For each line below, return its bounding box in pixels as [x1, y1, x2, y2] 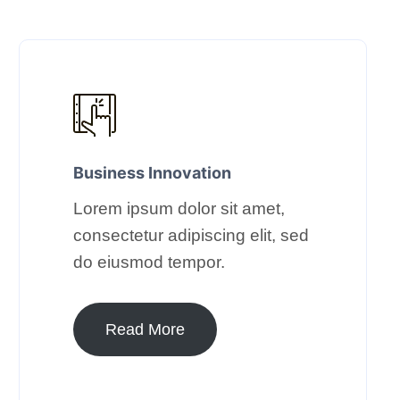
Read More [105, 320, 185, 338]
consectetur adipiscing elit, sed [73, 225, 309, 245]
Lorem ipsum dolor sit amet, [73, 198, 285, 218]
